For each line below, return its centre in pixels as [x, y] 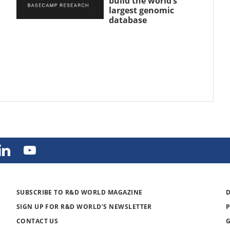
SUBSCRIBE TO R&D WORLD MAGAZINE [79, 192]
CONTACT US [37, 221]
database [128, 20]
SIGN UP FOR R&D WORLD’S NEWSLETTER [84, 206]
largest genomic [141, 10]
